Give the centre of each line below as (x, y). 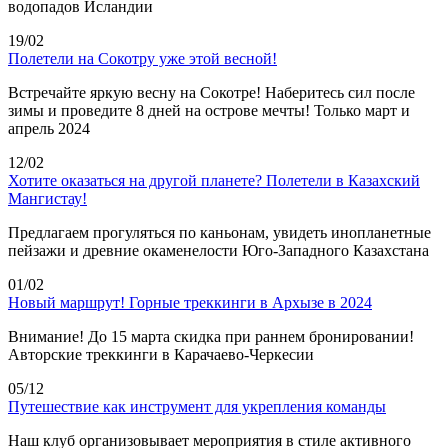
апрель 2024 (49, 128)
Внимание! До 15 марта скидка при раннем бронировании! (211, 336)
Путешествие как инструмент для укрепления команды (197, 406)
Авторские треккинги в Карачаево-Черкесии (161, 354)
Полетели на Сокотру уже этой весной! (142, 58)
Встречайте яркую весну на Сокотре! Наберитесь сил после (211, 92)
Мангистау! (47, 198)
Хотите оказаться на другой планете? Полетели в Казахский (214, 180)
